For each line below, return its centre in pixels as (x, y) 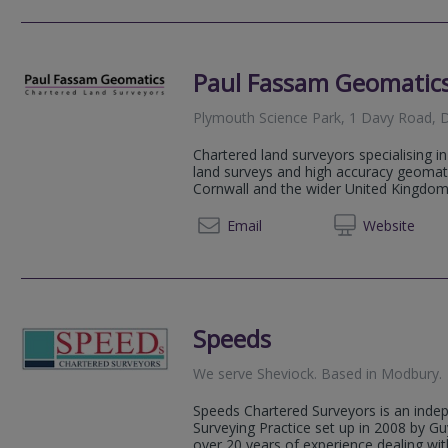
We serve (225, 373)
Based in (349, 373)
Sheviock (286, 373)
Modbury (410, 373)
